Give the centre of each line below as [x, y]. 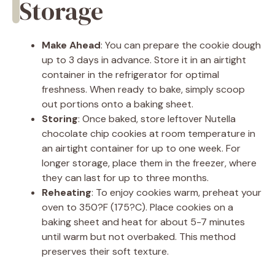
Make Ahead [71, 45]
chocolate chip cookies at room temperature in [149, 133]
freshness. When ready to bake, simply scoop [143, 89]
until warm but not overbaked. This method [139, 236]
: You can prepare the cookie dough [181, 45]
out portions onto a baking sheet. [118, 104]
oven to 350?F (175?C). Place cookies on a [137, 207]
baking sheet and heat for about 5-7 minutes [143, 222]
